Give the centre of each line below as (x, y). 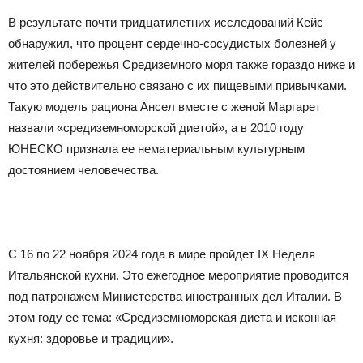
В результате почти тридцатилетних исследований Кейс (166, 23)
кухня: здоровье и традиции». (91, 339)
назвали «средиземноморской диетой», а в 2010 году (156, 128)
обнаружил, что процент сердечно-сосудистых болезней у (172, 44)
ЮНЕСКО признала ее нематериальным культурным (156, 149)
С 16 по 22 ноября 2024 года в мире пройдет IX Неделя (162, 254)
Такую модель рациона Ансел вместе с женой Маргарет (164, 107)
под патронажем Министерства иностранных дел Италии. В (175, 297)
